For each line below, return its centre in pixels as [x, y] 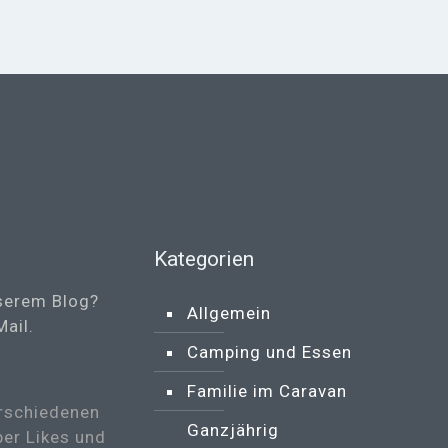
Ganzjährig [233, 430]
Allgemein [229, 313]
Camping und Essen [269, 352]
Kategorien [204, 259]
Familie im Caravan [267, 391]
